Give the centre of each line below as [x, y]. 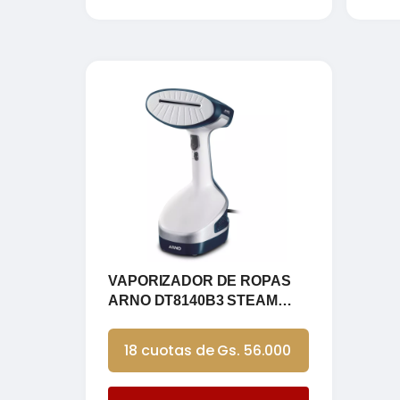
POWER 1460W [159, 320]
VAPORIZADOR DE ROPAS [200, 280]
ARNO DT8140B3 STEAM [193, 300]
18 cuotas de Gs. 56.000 [208, 350]
